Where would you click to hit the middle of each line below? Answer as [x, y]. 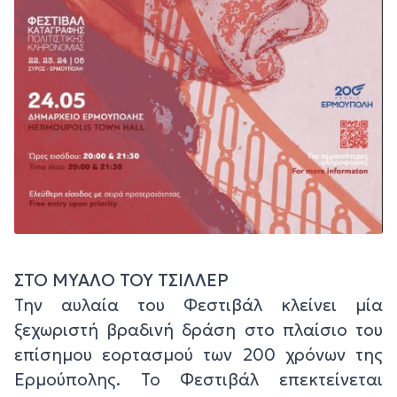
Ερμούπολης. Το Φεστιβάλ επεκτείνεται [198, 379]
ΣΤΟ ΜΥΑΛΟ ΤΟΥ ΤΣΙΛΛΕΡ [121, 280]
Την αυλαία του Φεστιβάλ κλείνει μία [198, 304]
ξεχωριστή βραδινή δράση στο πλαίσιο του [198, 329]
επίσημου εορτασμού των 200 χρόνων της [198, 354]
